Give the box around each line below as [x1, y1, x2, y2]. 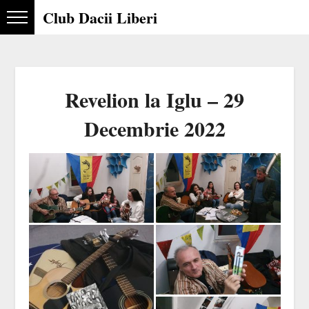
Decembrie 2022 [83, 113, 226, 144]
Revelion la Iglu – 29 [65, 84, 244, 115]
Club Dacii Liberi [43, 6, 158, 29]
